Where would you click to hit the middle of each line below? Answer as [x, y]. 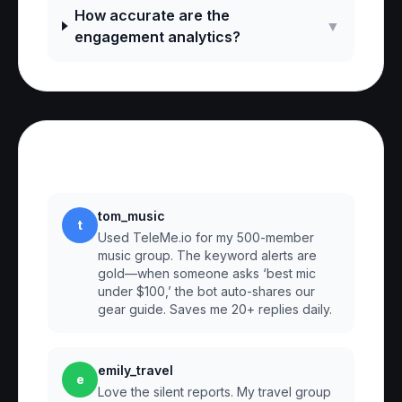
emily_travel [135, 370]
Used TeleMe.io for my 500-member [206, 237]
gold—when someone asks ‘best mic [207, 273]
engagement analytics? [158, 37]
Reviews [91, 164]
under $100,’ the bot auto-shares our [206, 291]
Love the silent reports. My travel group [214, 392]
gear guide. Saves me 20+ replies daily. [215, 309]
